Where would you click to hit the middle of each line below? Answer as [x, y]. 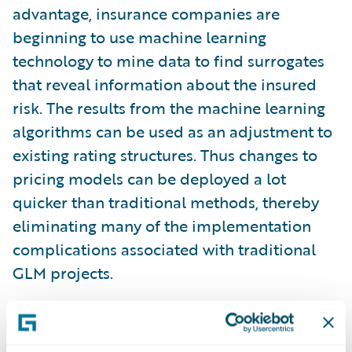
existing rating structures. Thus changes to [165, 154]
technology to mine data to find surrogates [169, 60]
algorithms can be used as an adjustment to [172, 131]
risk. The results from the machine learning [169, 107]
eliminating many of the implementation [162, 225]
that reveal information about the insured [165, 84]
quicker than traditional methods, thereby [166, 202]
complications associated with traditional [164, 249]
